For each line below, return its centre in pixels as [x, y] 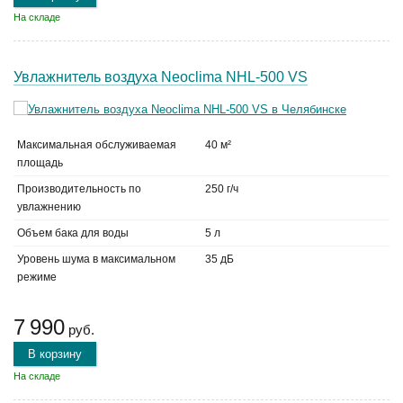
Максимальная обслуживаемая [97, 145]
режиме [37, 277]
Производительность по [79, 189]
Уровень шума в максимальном [96, 259]
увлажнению [49, 207]
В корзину [55, 354]
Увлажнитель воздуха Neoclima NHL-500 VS [161, 77]
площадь [40, 163]
